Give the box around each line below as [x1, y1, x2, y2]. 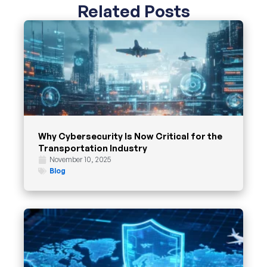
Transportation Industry [38, 142, 147, 154]
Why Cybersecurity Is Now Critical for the [38, 131, 222, 142]
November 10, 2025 [49, 155, 111, 164]
